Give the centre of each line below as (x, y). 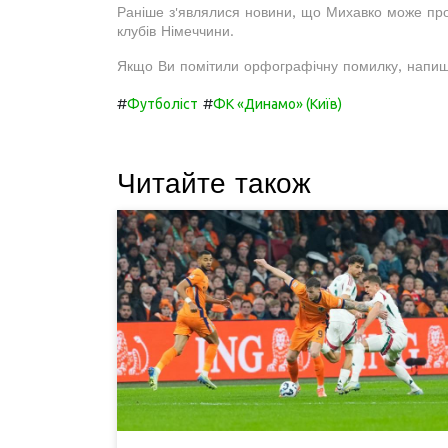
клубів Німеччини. (175, 31)
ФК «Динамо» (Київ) (277, 104)
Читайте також (214, 183)
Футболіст (162, 104)
